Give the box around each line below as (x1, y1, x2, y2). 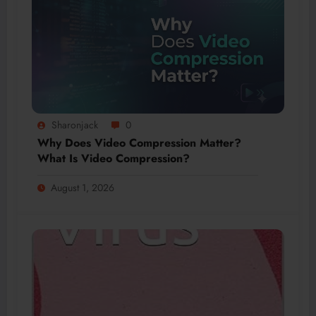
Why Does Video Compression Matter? (37, 134, 241, 151)
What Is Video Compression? (37, 150, 190, 166)
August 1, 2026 (51, 180, 114, 195)
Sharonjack (51, 117, 98, 132)
